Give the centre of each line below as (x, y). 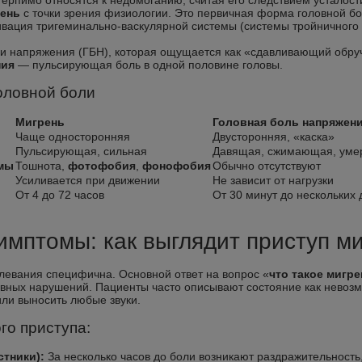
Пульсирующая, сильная (81, 151)
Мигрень (40, 122)
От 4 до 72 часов (60, 195)
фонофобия (177, 166)
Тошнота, (42, 166)
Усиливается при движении (88, 180)
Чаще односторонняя (73, 137)
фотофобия (102, 166)
